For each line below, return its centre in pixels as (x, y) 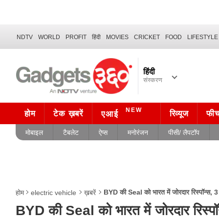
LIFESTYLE (203, 37)
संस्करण (153, 80)
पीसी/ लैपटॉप (184, 132)
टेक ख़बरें (68, 114)
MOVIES (117, 37)
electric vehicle (54, 193)
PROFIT (76, 37)
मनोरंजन (138, 132)
